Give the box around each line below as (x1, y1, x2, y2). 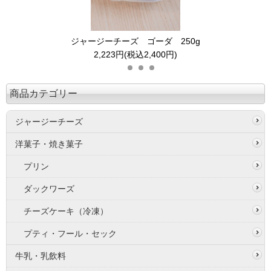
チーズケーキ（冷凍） (24, 206, 108, 217)
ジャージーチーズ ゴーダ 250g (71, 36, 200, 47)
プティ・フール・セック (24, 229, 117, 239)
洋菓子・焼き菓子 (15, 139, 83, 149)
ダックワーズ (24, 184, 74, 194)
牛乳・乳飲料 (15, 251, 66, 261)
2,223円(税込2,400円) (94, 50, 177, 60)
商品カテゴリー (10, 88, 77, 99)
